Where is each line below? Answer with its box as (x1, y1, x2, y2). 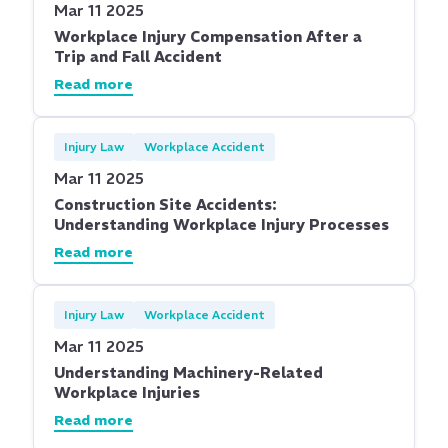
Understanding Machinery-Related (54, 363, 323, 382)
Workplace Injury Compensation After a (54, 27, 362, 46)
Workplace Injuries (54, 383, 200, 402)
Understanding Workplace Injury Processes (54, 215, 389, 234)
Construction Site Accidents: (54, 195, 277, 214)
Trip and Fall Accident (54, 47, 222, 66)
